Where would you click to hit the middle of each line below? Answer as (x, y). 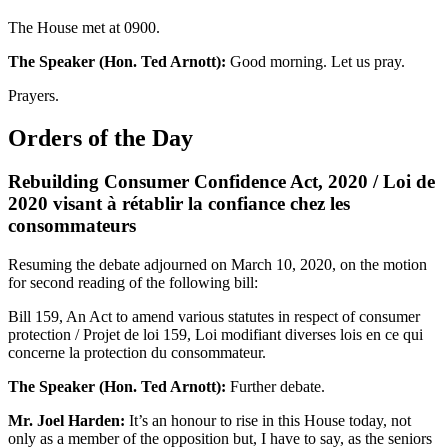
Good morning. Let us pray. (315, 61)
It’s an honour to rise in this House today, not (268, 421)
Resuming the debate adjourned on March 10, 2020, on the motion (217, 265)
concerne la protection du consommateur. (137, 353)
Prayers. (33, 95)
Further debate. (275, 387)
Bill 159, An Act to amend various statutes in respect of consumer (214, 317)
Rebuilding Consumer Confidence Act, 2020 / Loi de (221, 182)
